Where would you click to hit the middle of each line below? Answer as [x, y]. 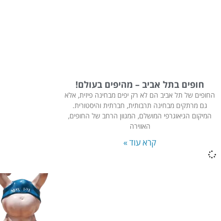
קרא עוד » [140, 143]
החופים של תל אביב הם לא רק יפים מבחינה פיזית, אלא [140, 95]
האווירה [140, 126]
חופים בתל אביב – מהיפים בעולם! [140, 85]
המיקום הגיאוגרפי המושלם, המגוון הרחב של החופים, [140, 116]
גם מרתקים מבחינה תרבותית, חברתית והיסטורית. [140, 106]
